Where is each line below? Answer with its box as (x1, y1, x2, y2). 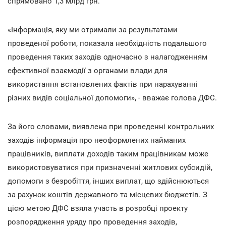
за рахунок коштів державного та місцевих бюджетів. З (8, 190, 207, 199)
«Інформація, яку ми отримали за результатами (8, 25, 178, 34)
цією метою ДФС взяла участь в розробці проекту (8, 203, 188, 213)
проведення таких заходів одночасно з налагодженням (8, 52, 207, 62)
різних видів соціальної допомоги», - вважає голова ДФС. (8, 93, 217, 102)
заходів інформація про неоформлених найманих (8, 135, 186, 145)
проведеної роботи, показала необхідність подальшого (8, 38, 207, 48)
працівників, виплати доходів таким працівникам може (8, 149, 208, 158)
